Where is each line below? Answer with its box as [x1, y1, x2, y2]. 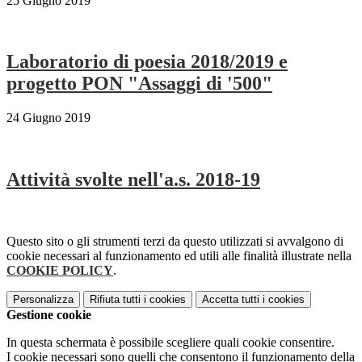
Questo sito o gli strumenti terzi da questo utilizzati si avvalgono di [6, 234, 343, 249]
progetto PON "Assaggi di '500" [6, 73, 272, 95]
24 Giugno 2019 [6, 111, 90, 125]
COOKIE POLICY [6, 263, 113, 278]
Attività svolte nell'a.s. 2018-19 [6, 169, 260, 191]
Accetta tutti [202, 293, 259, 306]
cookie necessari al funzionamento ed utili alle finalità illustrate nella [6, 249, 351, 263]
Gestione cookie [6, 308, 91, 322]
